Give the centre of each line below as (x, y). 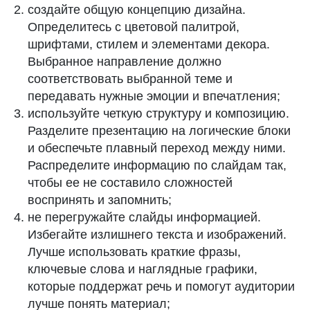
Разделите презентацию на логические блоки (159, 131)
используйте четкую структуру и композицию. (158, 113)
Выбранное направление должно (125, 62)
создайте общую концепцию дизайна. (137, 10)
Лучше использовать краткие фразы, (134, 252)
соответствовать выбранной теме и (130, 79)
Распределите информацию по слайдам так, (157, 165)
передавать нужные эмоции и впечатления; (154, 96)
